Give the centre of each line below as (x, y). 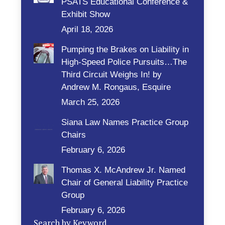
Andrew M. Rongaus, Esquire (116, 87)
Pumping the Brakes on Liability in (125, 49)
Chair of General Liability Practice (125, 183)
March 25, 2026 (91, 102)
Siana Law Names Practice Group (125, 122)
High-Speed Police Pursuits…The (124, 62)
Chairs (74, 135)
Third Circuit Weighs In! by (112, 75)
